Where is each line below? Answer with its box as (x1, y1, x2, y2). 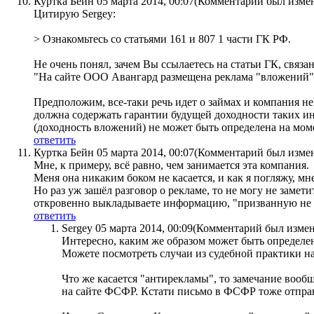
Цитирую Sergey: (34, 8, 116, 20)
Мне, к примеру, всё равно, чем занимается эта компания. (34, 159, 309, 172)
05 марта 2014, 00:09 (95, 222, 193, 235)
